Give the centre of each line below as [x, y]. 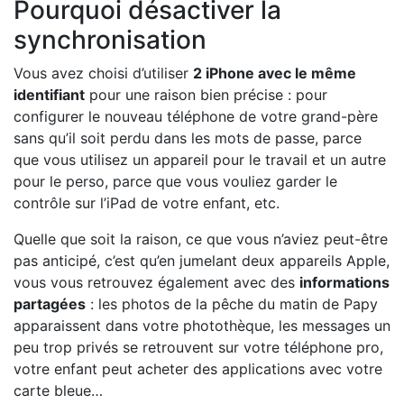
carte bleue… [58, 390]
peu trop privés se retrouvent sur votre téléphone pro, [198, 347]
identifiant [49, 94]
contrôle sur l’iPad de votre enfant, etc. [147, 202]
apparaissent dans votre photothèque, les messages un [202, 325]
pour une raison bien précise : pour [206, 94]
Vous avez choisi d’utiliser [103, 73]
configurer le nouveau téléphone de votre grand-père [196, 116]
